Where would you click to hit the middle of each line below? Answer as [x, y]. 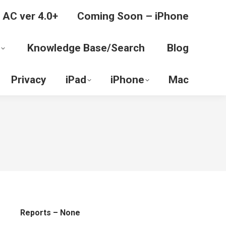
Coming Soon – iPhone [133, 16]
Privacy [29, 80]
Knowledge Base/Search [86, 48]
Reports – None [50, 213]
